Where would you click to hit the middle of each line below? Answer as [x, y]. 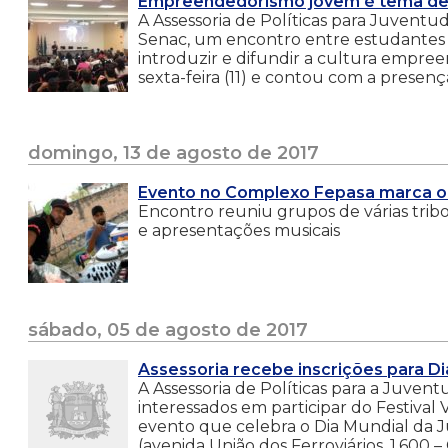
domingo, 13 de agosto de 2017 [173, 152]
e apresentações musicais [239, 230]
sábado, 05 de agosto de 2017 [168, 329]
